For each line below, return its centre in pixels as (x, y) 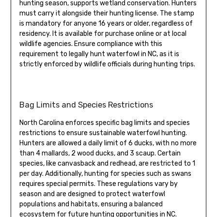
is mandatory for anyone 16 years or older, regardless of (106, 24)
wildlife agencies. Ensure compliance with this (91, 44)
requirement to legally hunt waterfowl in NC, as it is (99, 54)
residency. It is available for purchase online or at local (103, 34)
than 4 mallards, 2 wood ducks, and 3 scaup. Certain (100, 154)
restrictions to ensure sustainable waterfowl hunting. (103, 133)
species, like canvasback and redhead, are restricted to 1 (107, 164)
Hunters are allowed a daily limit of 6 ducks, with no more (108, 143)
